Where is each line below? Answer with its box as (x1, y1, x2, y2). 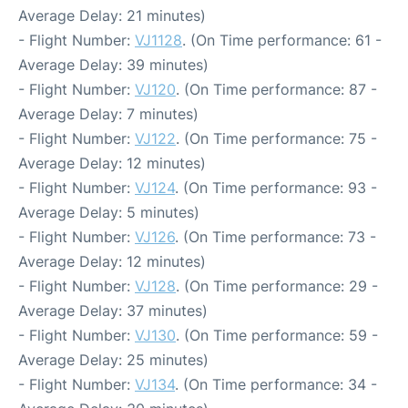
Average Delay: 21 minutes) (18, 6, 206, 25)
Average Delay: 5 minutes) (18, 203, 199, 222)
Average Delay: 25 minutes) (18, 351, 209, 370)
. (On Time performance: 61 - (182, 31, 382, 50)
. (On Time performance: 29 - (176, 277, 378, 296)
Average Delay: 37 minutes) (18, 301, 208, 321)
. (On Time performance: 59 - (176, 326, 378, 345)
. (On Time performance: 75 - (176, 129, 377, 148)
